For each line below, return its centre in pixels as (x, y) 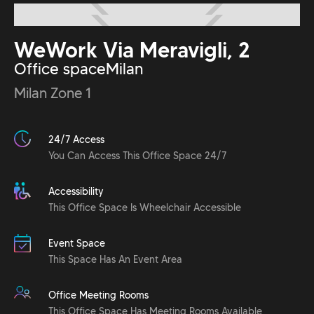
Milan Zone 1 (53, 94)
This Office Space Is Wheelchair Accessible (145, 208)
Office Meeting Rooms (98, 295)
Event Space (77, 244)
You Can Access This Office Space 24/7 (137, 156)
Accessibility (76, 192)
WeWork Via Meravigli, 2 (132, 50)
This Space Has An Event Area (115, 260)
